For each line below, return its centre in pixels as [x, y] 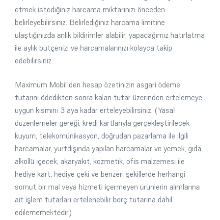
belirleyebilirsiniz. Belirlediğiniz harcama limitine [90, 22]
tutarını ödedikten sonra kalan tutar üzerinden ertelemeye [109, 97]
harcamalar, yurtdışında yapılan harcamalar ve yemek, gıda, [109, 149]
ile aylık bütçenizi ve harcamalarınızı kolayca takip [94, 48]
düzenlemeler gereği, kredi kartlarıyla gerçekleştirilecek [102, 123]
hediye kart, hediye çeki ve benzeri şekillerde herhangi [100, 174]
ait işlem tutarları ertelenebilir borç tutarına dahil [94, 200]
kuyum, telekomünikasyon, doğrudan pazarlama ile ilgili [102, 136]
